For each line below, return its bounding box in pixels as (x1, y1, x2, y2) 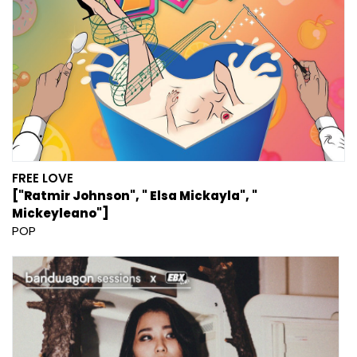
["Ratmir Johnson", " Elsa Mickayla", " (12, 186, 257, 204)
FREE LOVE (12, 169, 73, 186)
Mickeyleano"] (12, 204, 109, 222)
